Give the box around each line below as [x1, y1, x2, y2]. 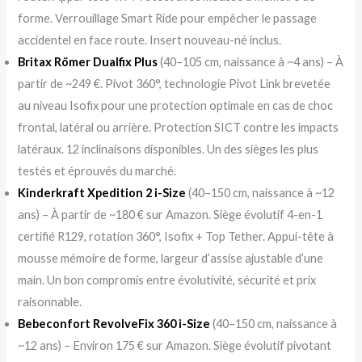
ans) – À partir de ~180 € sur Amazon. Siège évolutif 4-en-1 [18, 207, 323, 221]
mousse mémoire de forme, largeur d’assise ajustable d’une [18, 250, 324, 265]
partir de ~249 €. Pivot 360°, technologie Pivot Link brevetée [18, 76, 331, 90]
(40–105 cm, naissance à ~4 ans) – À [160, 54, 344, 69]
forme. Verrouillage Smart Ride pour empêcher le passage [18, 11, 318, 25]
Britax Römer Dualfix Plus [18, 54, 158, 69]
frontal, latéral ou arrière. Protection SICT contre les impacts [18, 120, 339, 134]
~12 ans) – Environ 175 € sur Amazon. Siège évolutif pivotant [18, 338, 332, 352]
